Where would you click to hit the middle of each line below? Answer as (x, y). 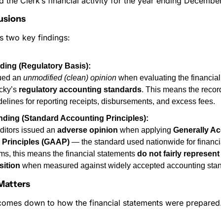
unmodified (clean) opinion (70, 78)
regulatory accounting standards (80, 90)
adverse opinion (88, 130)
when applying (146, 130)
